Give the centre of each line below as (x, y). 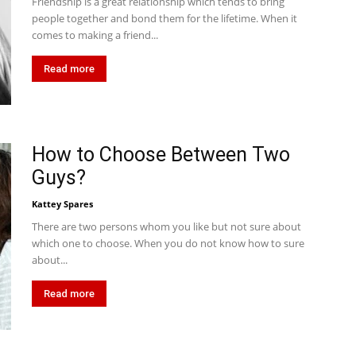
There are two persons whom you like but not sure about (166, 226)
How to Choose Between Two (161, 155)
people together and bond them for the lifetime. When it (164, 18)
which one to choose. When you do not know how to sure (168, 243)
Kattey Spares (62, 204)
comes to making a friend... (95, 35)
